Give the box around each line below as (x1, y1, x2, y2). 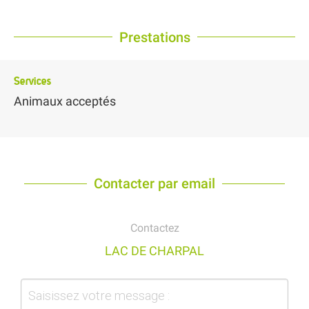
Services (14, 73, 51, 88)
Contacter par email (94, 175, 215, 192)
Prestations (119, 28, 190, 46)
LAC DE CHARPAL (105, 243, 204, 259)
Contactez (130, 221, 179, 235)
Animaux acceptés (14, 93, 116, 108)
